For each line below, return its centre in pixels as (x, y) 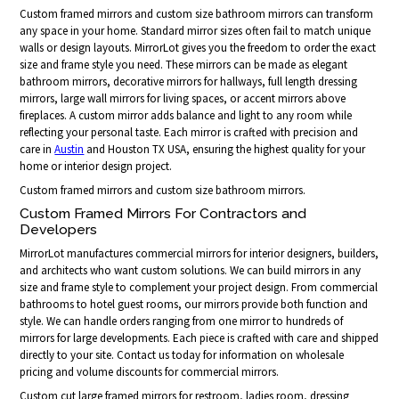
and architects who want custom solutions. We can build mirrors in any (191, 271)
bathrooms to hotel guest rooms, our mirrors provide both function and (194, 305)
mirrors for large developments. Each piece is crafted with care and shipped (199, 338)
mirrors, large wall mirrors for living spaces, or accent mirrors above (183, 99)
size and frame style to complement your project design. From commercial (199, 288)
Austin (69, 150)
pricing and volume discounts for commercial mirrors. (150, 372)
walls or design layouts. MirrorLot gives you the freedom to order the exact (198, 48)
